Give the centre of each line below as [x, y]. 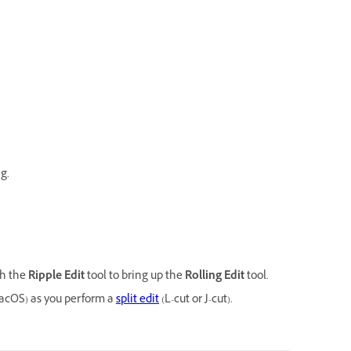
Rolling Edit [215, 277]
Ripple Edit [56, 277]
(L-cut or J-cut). [197, 300]
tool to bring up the [135, 277]
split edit [138, 300]
